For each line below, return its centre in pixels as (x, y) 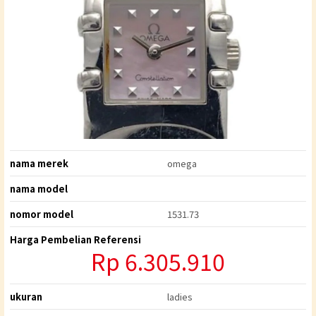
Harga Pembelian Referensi (75, 240)
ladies (180, 297)
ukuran (26, 297)
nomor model (42, 214)
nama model (39, 189)
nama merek (39, 164)
